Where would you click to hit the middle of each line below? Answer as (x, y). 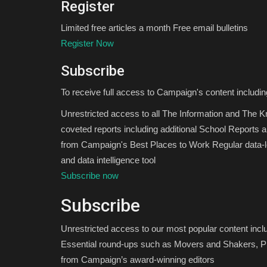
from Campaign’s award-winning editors (138, 260)
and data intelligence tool (108, 160)
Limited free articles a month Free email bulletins (154, 28)
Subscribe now (90, 176)
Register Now (87, 43)
